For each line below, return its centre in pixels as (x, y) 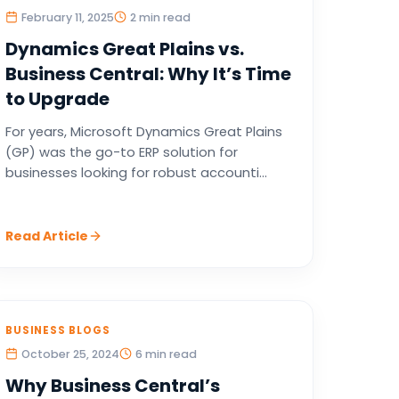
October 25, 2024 (70, 354)
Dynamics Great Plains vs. (124, 49)
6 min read (166, 354)
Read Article (46, 236)
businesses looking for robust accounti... (136, 173)
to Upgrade (57, 99)
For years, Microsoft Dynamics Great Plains (143, 132)
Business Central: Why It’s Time (148, 74)
